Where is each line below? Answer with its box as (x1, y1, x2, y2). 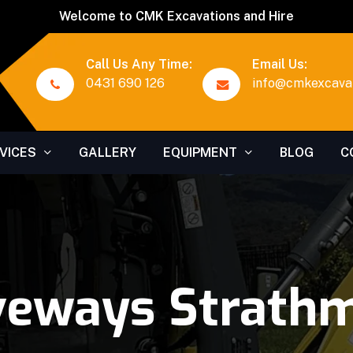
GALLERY (78, 145, 136, 160)
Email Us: (251, 57, 307, 72)
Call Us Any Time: (85, 57, 192, 72)
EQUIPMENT (162, 145, 237, 160)
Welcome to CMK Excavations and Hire (59, 9, 294, 24)
